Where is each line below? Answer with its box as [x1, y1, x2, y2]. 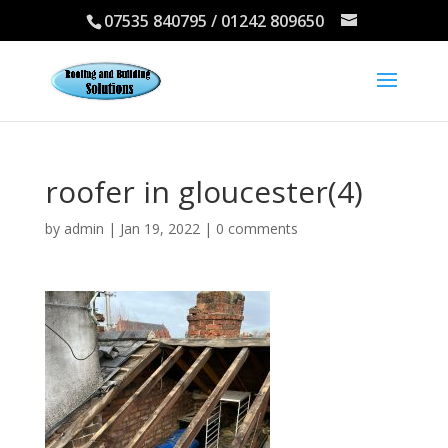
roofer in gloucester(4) [44, 171, 363, 212]
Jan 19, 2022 [119, 219, 200, 238]
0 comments [215, 219, 298, 238]
